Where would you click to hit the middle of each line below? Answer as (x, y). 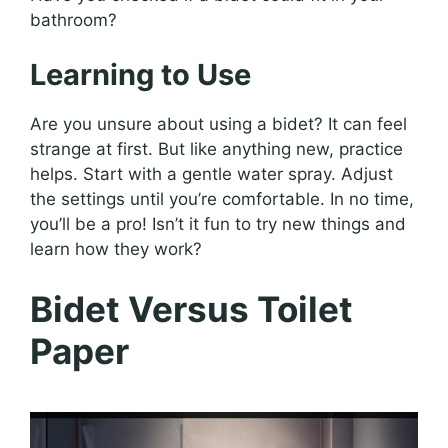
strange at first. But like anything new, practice (216, 149)
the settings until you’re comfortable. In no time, (222, 199)
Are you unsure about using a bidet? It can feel (218, 124)
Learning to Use (140, 75)
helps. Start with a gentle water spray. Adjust (211, 174)
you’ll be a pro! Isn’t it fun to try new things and (218, 224)
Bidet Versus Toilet (191, 308)
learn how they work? (116, 249)
